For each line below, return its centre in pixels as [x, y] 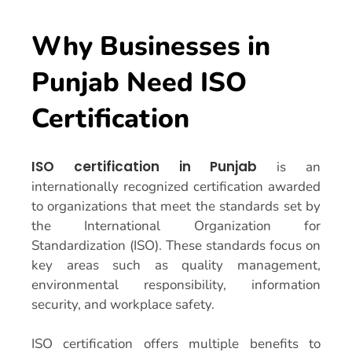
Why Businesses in [151, 47]
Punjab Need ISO [139, 83]
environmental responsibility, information [176, 284]
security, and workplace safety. [123, 304]
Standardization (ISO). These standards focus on [176, 245]
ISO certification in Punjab [145, 166]
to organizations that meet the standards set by [176, 206]
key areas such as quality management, [176, 265]
